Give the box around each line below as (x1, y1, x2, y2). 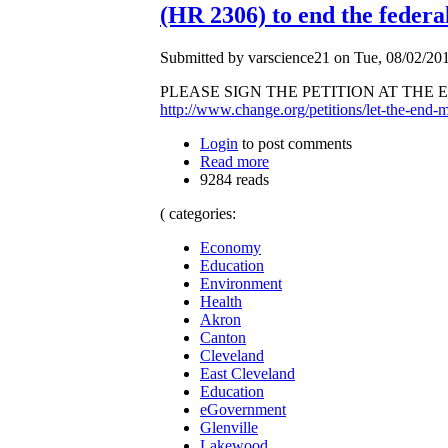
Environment (200, 274, 282, 292)
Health (200, 292, 242, 310)
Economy (200, 238, 261, 256)
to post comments (238, 134, 352, 152)
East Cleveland (200, 364, 295, 382)
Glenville (200, 418, 258, 436)
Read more (200, 152, 269, 170)
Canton (200, 328, 246, 346)
